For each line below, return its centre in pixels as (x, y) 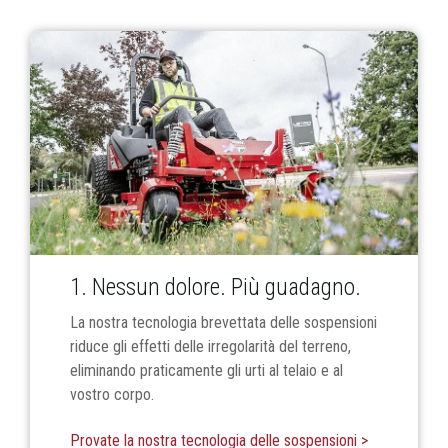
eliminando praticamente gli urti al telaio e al (206, 371)
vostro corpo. (112, 395)
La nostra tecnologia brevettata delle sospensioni (223, 323)
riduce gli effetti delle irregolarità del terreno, (210, 347)
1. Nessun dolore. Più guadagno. (215, 288)
